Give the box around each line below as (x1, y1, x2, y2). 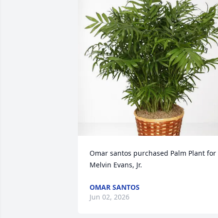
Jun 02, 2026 (90, 192, 129, 201)
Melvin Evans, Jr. (90, 160, 142, 169)
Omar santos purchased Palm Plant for (90, 148, 216, 158)
